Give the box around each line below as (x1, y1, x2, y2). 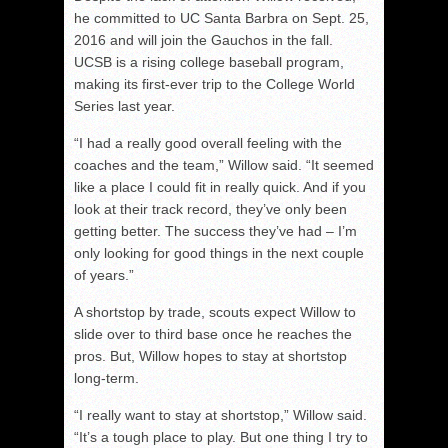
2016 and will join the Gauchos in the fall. (74, 31, 333, 48)
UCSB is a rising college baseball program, (74, 53, 344, 70)
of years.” (74, 266, 134, 283)
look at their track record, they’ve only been (74, 200, 347, 217)
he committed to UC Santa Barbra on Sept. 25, (74, 9, 369, 26)
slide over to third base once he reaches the (74, 325, 352, 342)
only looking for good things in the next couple (74, 244, 364, 261)
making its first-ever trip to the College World (74, 75, 355, 92)
